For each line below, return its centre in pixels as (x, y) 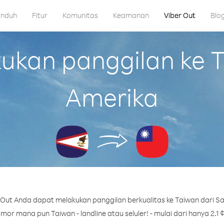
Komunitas (80, 15)
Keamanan (131, 15)
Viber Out (179, 15)
